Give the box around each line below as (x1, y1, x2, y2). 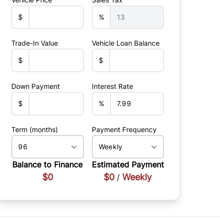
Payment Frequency (91, 125, 157, 134)
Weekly (122, 172, 152, 182)
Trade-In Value (11, 39, 58, 47)
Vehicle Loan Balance (91, 39, 160, 47)
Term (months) (11, 125, 58, 134)
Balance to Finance (12, 160, 83, 169)
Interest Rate (91, 82, 133, 90)
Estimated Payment (91, 160, 164, 169)
